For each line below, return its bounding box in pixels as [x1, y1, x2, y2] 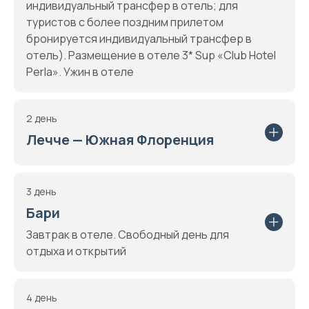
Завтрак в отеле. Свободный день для [26, 227, 229, 242]
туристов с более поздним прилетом [26, 14, 223, 30]
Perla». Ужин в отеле [26, 64, 134, 79]
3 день [26, 185, 57, 198]
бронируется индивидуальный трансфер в [26, 31, 252, 46]
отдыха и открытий [26, 243, 126, 259]
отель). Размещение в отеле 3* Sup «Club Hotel [26, 48, 276, 63]
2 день [26, 112, 57, 125]
